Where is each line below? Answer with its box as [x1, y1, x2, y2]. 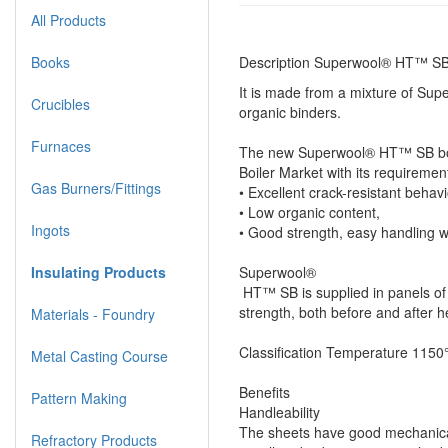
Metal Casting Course [31, 346, 168, 366]
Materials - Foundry [31, 304, 155, 324]
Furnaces [31, 136, 91, 156]
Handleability [239, 402, 324, 422]
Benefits [239, 382, 294, 402]
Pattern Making [31, 388, 127, 408]
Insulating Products [31, 262, 166, 282]
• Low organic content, [239, 202, 384, 222]
